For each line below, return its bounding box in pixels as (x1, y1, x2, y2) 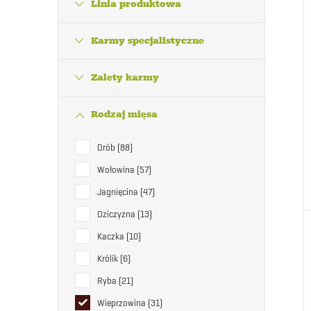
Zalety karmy (91, 72, 159, 83)
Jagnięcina (97, 186, 140, 197)
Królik (97, 253, 120, 264)
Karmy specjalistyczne (91, 35, 204, 47)
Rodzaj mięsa (91, 108, 158, 120)
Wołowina (97, 164, 137, 175)
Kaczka (97, 230, 126, 242)
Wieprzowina (97, 297, 148, 308)
